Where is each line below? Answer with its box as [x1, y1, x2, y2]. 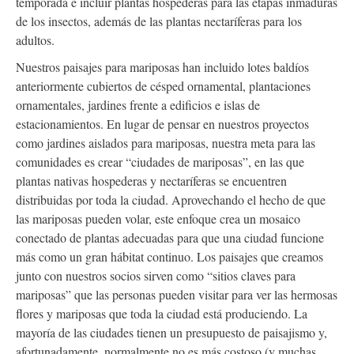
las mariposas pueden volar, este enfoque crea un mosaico [16, 209, 300, 227]
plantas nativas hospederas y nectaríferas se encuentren [16, 171, 287, 189]
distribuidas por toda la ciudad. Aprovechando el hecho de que [16, 190, 326, 208]
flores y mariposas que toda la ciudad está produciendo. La [16, 304, 307, 322]
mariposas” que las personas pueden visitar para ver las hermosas [16, 285, 337, 303]
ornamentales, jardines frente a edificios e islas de [16, 96, 260, 113]
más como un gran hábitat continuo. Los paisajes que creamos [16, 247, 323, 265]
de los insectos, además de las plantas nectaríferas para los [16, 12, 302, 29]
